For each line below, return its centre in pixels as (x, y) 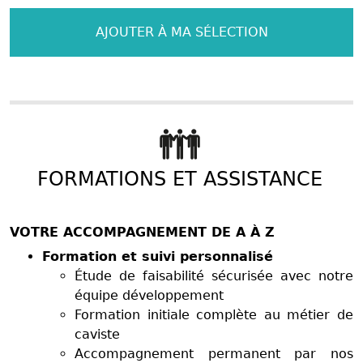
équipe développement (149, 295)
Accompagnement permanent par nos (214, 353)
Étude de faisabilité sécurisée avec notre (214, 275)
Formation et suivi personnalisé (158, 256)
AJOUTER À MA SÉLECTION (181, 32)
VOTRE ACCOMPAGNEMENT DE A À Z (142, 232)
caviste (97, 334)
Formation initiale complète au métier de (214, 314)
